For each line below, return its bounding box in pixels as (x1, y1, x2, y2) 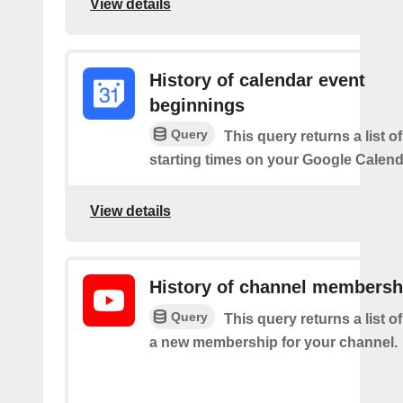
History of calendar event (149, 69, 365, 90)
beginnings (149, 94, 245, 115)
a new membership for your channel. (149, 335, 398, 351)
